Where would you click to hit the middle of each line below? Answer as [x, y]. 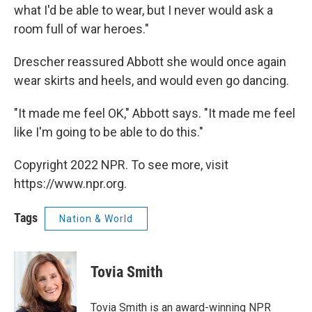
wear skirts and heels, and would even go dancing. [151, 81]
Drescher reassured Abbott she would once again [150, 62]
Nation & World [96, 219]
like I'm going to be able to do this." [109, 132]
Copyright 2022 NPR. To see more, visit [121, 165]
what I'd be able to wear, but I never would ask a [143, 10]
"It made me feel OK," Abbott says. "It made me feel [155, 114]
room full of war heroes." [81, 29]
